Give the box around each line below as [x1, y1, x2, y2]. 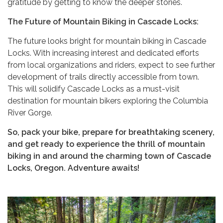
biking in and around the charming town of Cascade [7, 151, 211, 161]
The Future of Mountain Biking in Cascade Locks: [7, 16, 199, 26]
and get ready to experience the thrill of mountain [7, 139, 205, 149]
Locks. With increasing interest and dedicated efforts [7, 48, 199, 58]
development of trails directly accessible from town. [7, 72, 199, 82]
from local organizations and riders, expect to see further [7, 60, 215, 70]
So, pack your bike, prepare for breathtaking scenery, [7, 127, 215, 137]
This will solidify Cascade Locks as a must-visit [7, 84, 180, 94]
